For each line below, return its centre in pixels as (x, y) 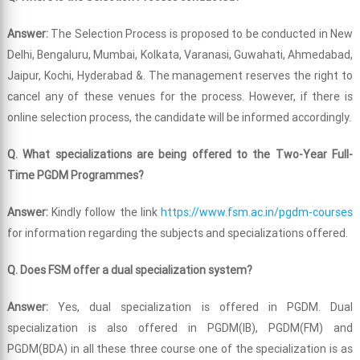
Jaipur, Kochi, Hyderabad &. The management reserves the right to (180, 76)
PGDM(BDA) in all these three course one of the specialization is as (180, 349)
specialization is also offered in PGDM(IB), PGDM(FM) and (180, 328)
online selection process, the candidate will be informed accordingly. (179, 118)
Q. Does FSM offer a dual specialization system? (129, 270)
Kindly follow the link (106, 213)
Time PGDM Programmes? (75, 176)
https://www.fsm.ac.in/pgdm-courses (257, 213)
